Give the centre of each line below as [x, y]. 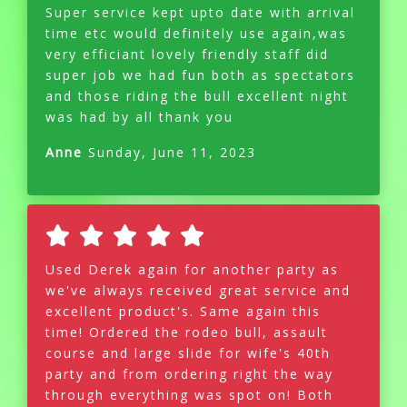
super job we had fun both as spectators [200, 75]
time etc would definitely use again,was [196, 34]
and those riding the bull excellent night [197, 96]
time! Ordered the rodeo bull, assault [187, 333]
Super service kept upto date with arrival [200, 13]
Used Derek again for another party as [192, 270]
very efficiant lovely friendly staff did [187, 55]
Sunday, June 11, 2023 [169, 153]
